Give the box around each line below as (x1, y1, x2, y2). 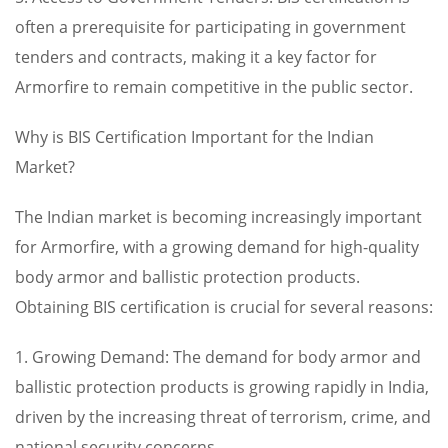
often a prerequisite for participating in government (15, 16, 406, 38)
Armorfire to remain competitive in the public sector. (15, 76, 413, 98)
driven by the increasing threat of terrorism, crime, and (15, 406, 431, 428)
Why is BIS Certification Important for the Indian (15, 126, 374, 148)
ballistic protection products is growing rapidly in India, (15, 376, 429, 398)
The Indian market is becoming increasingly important (15, 206, 422, 228)
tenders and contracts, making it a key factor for (15, 46, 377, 68)
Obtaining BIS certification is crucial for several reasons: (15, 296, 433, 318)
